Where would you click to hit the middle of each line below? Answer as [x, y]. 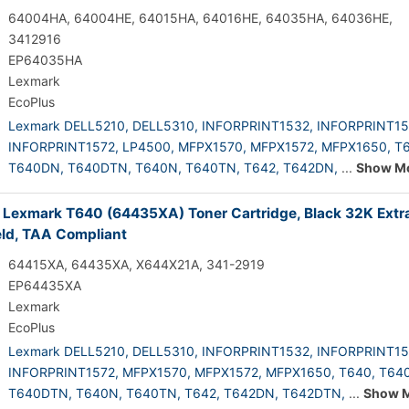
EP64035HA [45, 60]
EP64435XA [45, 285]
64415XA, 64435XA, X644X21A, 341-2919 [136, 264]
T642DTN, [314, 393]
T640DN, [36, 168]
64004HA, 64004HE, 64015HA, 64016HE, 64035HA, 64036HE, [200, 18]
